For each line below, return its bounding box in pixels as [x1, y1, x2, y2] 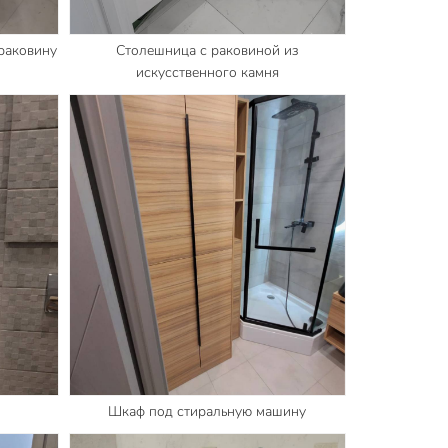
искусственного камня [135, 62, 279, 82]
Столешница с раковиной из [116, 40, 299, 60]
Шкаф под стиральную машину [108, 401, 307, 421]
